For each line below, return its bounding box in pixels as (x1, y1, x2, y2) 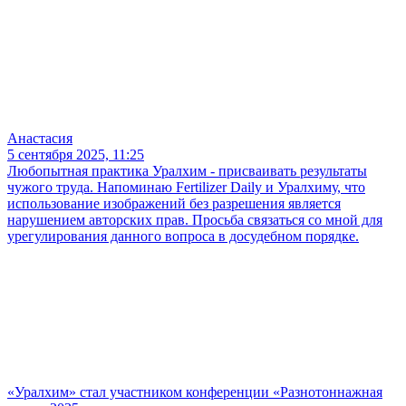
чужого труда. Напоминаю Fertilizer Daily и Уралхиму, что (7, 179, 365, 196)
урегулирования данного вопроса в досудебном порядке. (7, 228, 359, 245)
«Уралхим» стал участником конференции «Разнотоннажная (7, 384, 382, 401)
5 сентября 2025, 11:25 (7, 147, 144, 163)
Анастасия (7, 130, 72, 147)
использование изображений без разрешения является (7, 196, 341, 212)
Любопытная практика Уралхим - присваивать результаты (7, 163, 367, 179)
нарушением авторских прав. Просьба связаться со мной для (7, 212, 382, 228)
